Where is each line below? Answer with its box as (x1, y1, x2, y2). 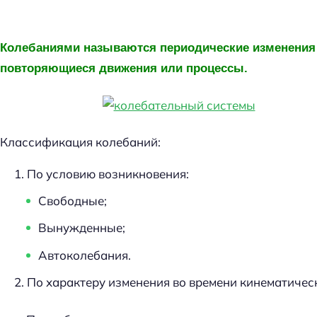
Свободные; (38, 193, 108, 209)
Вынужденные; (38, 220, 126, 236)
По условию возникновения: (27, 166, 190, 181)
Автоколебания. (38, 247, 132, 263)
